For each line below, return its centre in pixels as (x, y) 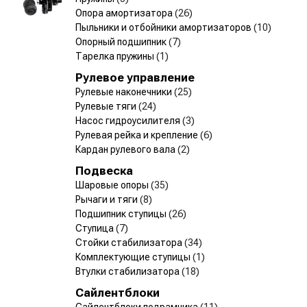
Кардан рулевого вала (126, 149)
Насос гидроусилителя (129, 120)
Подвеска (104, 170)
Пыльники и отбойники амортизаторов (164, 27)
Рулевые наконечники (125, 91)
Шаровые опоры (113, 185)
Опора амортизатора (125, 13)
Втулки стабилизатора (128, 271)
